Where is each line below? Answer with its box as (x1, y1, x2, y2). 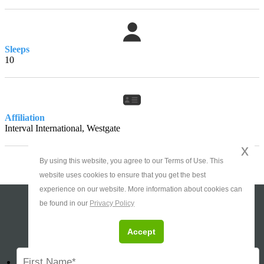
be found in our (39, 199, 90, 207)
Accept (127, 227, 156, 237)
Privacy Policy (90, 199, 135, 207)
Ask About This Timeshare (67, 214, 197, 227)
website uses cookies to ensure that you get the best (39, 170, 206, 179)
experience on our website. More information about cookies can (39, 184, 243, 193)
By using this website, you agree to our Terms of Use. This (39, 156, 224, 165)
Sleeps (5, 44, 29, 55)
